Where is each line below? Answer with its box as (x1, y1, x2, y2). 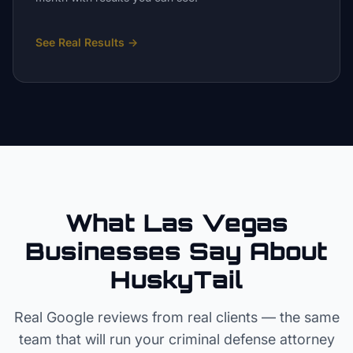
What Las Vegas (65, 208, 288, 237)
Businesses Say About (25, 236, 328, 266)
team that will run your (18, 331, 169, 347)
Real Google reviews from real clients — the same (13, 309, 340, 325)
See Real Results (35, 35, 124, 49)
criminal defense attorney (168, 331, 335, 347)
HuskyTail (110, 265, 243, 294)
